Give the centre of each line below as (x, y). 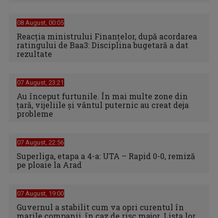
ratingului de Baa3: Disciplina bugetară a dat (102, 45)
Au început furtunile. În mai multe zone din (102, 96)
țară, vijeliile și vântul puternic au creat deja (103, 105)
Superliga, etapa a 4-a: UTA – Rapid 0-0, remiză (106, 156)
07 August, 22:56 (40, 142)
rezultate (34, 54)
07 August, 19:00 (40, 193)
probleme (35, 113)
